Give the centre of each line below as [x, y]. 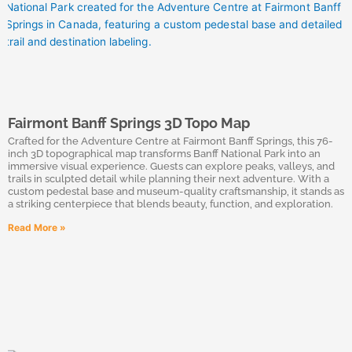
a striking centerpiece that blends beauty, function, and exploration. [170, 204]
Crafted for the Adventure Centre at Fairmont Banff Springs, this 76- [170, 141]
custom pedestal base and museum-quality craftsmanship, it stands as [176, 191]
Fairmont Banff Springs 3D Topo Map [129, 123]
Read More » [37, 227]
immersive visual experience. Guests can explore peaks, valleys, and [171, 166]
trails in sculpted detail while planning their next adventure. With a [169, 179]
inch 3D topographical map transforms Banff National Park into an [164, 154]
